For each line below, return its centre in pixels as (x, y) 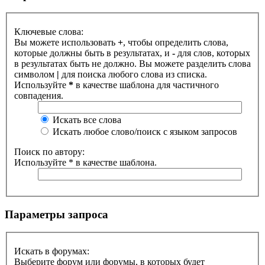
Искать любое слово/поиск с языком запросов (144, 132)
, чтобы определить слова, (176, 42)
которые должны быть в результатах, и (93, 53)
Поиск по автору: (49, 152)
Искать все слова (86, 120)
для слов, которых (213, 53)
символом (35, 74)
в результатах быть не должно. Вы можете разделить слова (132, 64)
